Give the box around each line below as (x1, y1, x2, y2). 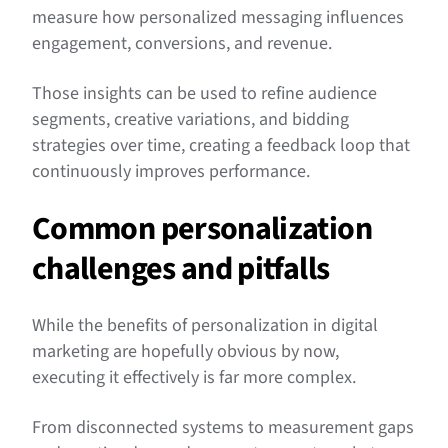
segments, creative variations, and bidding (32, 107, 349, 133)
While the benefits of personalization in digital (32, 313, 378, 339)
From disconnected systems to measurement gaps (32, 415, 414, 441)
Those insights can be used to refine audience (32, 81, 377, 107)
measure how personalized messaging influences (32, 5, 404, 31)
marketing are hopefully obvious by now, (32, 339, 339, 365)
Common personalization (32, 206, 372, 253)
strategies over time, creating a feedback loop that (32, 133, 410, 159)
